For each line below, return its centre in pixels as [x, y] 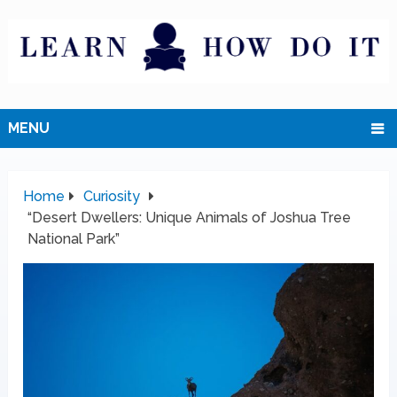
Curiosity [112, 197]
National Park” [74, 239]
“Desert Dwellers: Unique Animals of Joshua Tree [190, 218]
